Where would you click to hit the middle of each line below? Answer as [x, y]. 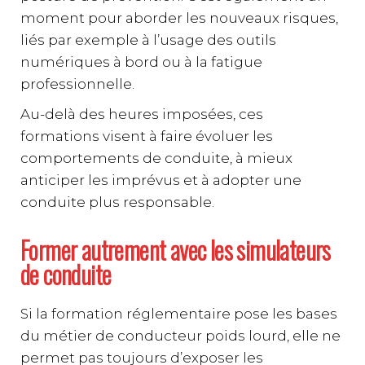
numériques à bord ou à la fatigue [141, 62]
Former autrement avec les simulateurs [176, 250]
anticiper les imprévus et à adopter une [161, 180]
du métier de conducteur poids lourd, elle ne [180, 336]
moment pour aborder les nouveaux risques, [179, 18]
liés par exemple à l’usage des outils [148, 40]
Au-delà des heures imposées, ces [142, 114]
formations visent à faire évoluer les [147, 136]
